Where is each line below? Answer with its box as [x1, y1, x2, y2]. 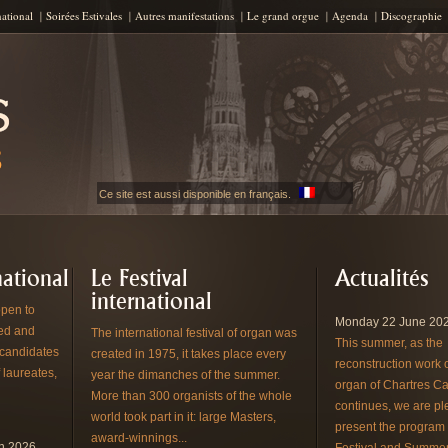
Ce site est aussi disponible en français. [98, 188, 291, 200]
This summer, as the [334, 336, 443, 350]
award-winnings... [91, 431, 188, 445]
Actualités [334, 264, 429, 292]
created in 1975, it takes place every [91, 347, 287, 361]
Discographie [380, 8, 442, 23]
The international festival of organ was [91, 326, 298, 340]
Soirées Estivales [45, 8, 122, 23]
